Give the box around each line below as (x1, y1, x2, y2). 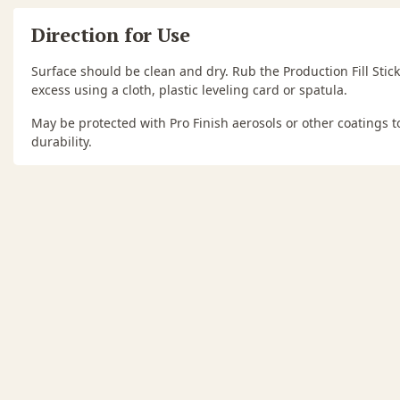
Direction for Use (31, 21, 190, 48)
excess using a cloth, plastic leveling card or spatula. (31, 81, 347, 99)
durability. (31, 133, 92, 151)
